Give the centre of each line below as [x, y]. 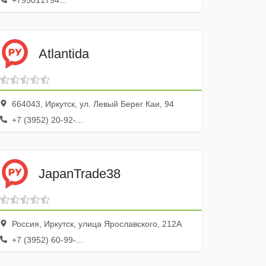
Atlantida [64, 53]
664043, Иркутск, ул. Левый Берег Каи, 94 [92, 104]
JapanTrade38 [80, 173]
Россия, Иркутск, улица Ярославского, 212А [96, 224]
